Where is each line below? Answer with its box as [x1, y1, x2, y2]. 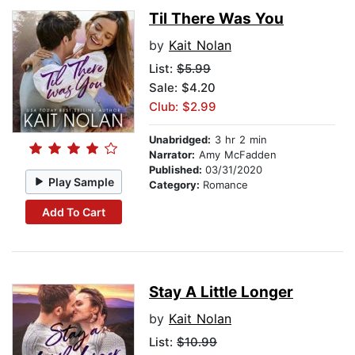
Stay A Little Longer [149, 283, 293, 302]
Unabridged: [149, 133, 211, 147]
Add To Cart [41, 204, 105, 219]
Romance [203, 178, 248, 192]
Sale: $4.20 [149, 80, 216, 96]
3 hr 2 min [211, 133, 267, 147]
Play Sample [48, 174, 115, 189]
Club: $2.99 [149, 99, 216, 115]
